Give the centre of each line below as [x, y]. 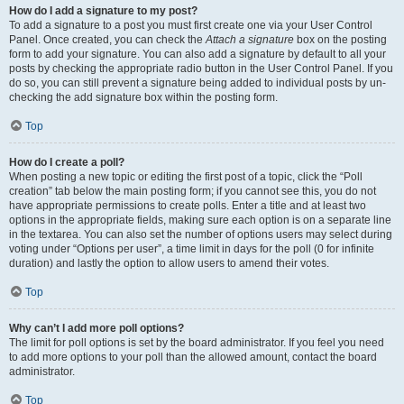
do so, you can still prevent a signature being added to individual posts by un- [197, 83]
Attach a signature [250, 40]
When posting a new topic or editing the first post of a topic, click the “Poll [186, 177]
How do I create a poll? [67, 163]
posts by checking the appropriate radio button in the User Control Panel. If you [201, 69]
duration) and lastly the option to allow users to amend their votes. [169, 264]
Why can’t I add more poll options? [96, 329]
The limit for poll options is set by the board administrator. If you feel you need [197, 343]
